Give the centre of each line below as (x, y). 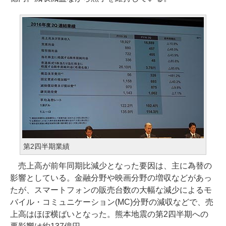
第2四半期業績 (46, 146)
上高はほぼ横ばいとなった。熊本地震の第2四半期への (109, 214)
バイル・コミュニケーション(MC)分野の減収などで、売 (112, 202)
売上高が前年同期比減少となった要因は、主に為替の (111, 166)
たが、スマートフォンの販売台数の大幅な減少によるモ (111, 190)
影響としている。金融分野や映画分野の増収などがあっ (111, 178)
